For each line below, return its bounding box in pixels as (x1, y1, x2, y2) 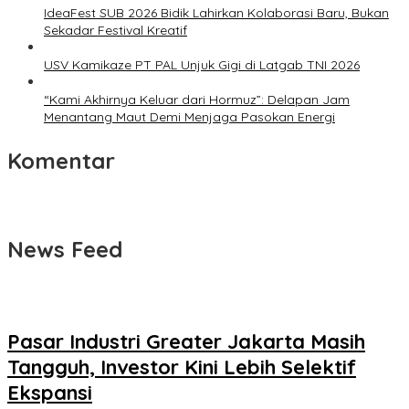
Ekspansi (7, 380, 92, 406)
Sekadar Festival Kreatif (44, 22, 187, 39)
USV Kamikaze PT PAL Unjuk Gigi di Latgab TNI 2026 (44, 57, 360, 74)
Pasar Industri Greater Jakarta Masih (7, 329, 365, 355)
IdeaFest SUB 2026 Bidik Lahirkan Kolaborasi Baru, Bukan (44, 5, 389, 22)
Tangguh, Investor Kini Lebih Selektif (7, 354, 356, 381)
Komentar (7, 147, 115, 175)
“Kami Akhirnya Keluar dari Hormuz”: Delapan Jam (44, 91, 350, 109)
